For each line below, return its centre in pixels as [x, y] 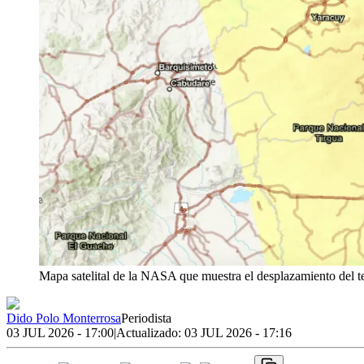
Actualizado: [150, 332]
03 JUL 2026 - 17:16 [238, 332]
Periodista [146, 318]
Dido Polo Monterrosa [64, 318]
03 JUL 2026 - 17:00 [60, 332]
